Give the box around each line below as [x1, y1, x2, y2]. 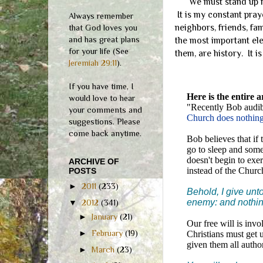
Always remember [69, 11, 133, 21]
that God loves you [69, 22, 137, 32]
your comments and [69, 104, 142, 114]
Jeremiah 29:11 [69, 58, 117, 68]
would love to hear [69, 93, 135, 103]
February [92, 228, 126, 238]
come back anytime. [69, 128, 141, 138]
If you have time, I [69, 81, 134, 91]
